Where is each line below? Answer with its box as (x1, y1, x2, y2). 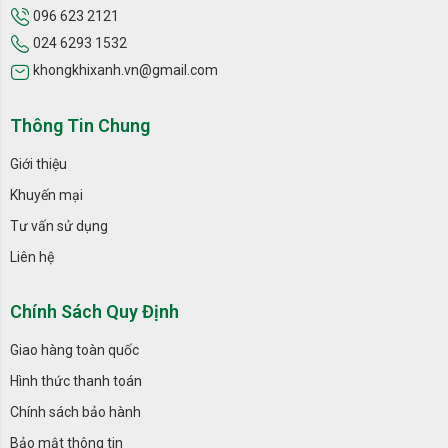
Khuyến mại (10, 186, 83, 203)
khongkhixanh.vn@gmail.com (30, 62, 218, 79)
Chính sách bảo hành (10, 403, 141, 420)
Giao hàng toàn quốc (10, 341, 139, 358)
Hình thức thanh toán (10, 372, 142, 389)
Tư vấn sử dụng (10, 217, 108, 234)
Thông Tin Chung (10, 114, 150, 136)
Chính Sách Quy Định (10, 300, 179, 322)
